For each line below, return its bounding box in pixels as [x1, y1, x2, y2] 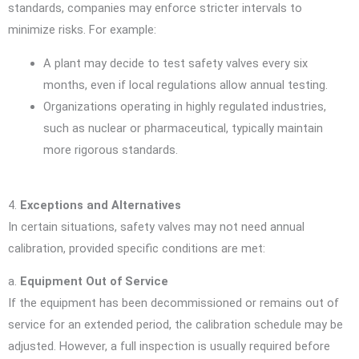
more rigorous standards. [42, 142, 178, 157]
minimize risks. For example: [8, 22, 156, 38]
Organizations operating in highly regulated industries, [42, 99, 326, 114]
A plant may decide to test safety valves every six [42, 55, 308, 71]
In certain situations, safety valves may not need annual [8, 219, 305, 234]
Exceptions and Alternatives [20, 197, 181, 212]
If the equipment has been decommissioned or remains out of [8, 296, 339, 311]
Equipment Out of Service [20, 274, 168, 289]
